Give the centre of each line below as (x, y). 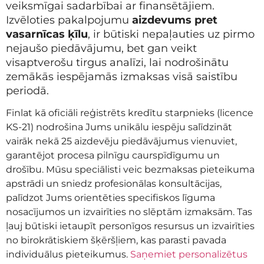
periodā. (27, 90)
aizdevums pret (175, 20)
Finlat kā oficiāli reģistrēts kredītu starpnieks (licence (130, 113)
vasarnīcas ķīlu (47, 34)
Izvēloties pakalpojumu (69, 20)
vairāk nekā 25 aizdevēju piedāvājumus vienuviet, (121, 141)
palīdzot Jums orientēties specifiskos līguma (110, 198)
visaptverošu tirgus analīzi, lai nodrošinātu (117, 62)
